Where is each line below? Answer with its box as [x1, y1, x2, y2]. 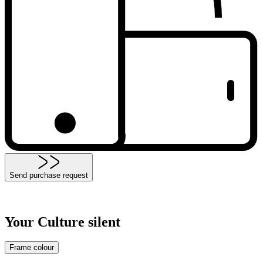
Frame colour [9, 243, 54, 252]
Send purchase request [9, 170, 88, 180]
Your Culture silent [5, 214, 120, 230]
